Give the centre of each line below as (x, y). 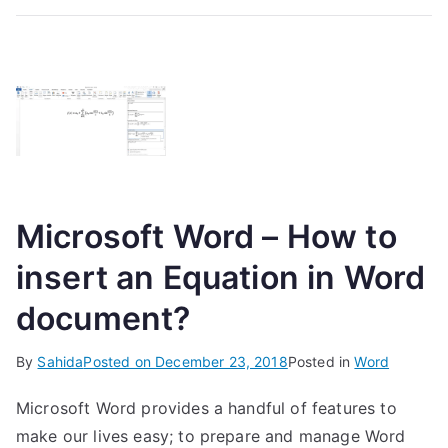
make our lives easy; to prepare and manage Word (211, 436)
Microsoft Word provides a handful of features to (206, 408)
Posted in (321, 361)
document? (103, 318)
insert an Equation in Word (221, 277)
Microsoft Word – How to (206, 236)
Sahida (60, 361)
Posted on (119, 361)
